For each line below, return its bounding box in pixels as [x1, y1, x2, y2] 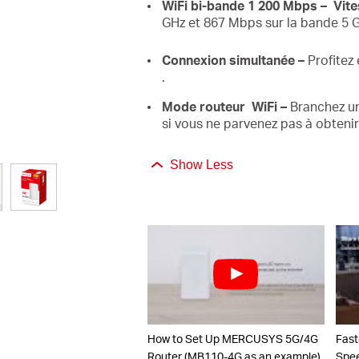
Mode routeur [161, 97, 252, 115]
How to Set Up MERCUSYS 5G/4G [147, 332, 318, 346]
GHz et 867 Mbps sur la [161, 13, 301, 30]
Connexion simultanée [161, 50, 298, 68]
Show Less [169, 157, 233, 171]
